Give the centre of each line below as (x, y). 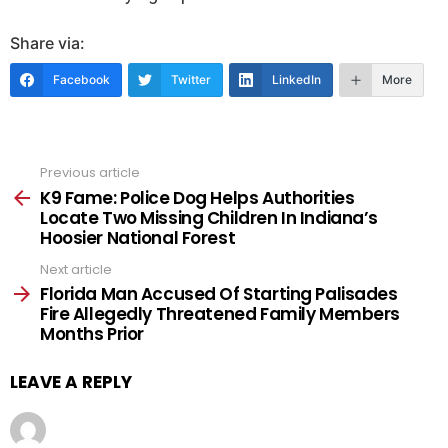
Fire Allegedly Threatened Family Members (220, 314)
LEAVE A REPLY (71, 382)
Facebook (81, 80)
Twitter (191, 80)
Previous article (90, 173)
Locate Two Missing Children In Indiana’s (209, 217)
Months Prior (92, 334)
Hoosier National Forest (138, 237)
